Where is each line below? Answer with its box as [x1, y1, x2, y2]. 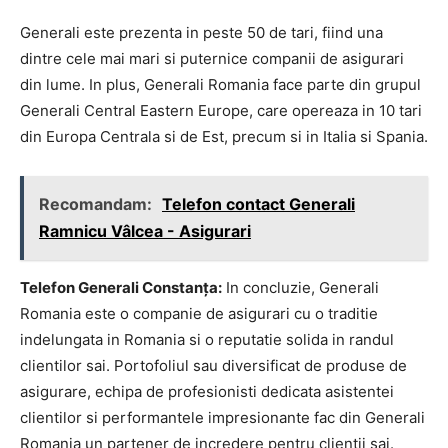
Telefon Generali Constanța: [20, 277, 222, 297]
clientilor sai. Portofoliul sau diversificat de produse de [20, 355, 407, 375]
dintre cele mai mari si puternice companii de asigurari [20, 48, 404, 68]
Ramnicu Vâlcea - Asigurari [39, 220, 251, 241]
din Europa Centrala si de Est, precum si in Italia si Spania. [20, 126, 428, 146]
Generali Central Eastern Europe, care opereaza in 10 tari [20, 100, 422, 120]
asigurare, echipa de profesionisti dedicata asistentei [20, 381, 394, 401]
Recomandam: [39, 193, 156, 214]
